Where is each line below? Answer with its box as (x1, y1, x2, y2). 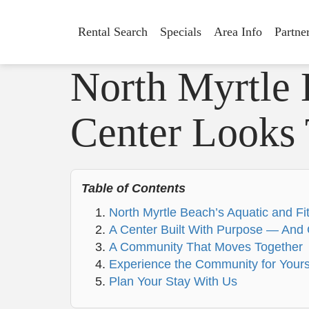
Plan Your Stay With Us (109, 275, 237, 288)
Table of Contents (81, 181, 186, 195)
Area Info (214, 25, 262, 39)
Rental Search (78, 25, 148, 39)
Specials (160, 25, 201, 39)
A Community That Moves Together (109, 240, 303, 254)
